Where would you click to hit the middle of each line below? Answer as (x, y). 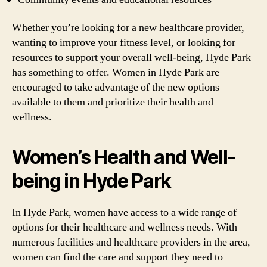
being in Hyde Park (92, 181)
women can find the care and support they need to (117, 257)
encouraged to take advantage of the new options (116, 87)
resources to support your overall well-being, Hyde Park (131, 58)
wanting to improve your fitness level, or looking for (124, 43)
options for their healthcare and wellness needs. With (125, 227)
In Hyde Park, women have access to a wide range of (124, 212)
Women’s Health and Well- (124, 157)
